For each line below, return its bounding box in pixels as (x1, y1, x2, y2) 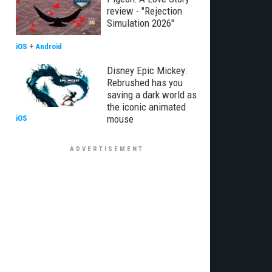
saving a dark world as (107, 89, 197, 101)
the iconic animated (107, 101, 186, 113)
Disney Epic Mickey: (107, 64, 187, 76)
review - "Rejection (107, 5, 182, 17)
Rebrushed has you (107, 76, 183, 89)
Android (35, 42, 62, 51)
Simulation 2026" (107, 17, 174, 29)
